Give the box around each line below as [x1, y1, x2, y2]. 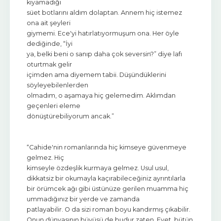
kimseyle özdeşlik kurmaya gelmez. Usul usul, [27, 164, 169, 172]
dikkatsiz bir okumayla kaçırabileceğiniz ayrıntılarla [27, 174, 185, 182]
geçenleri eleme [27, 102, 80, 110]
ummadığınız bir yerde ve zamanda [27, 195, 140, 203]
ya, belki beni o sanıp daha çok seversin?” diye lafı [27, 50, 182, 58]
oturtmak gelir [27, 60, 72, 68]
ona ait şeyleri [27, 19, 71, 27]
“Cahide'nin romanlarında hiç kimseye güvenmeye [27, 143, 186, 151]
